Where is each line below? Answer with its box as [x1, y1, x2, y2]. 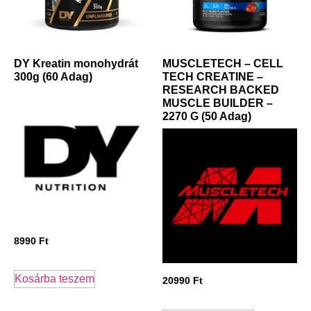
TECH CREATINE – [162, 70, 263, 83]
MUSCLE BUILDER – [162, 96, 273, 109]
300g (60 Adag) [14, 70, 92, 83]
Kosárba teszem [15, 273, 94, 285]
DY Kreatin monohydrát [14, 57, 138, 69]
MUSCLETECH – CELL [162, 57, 283, 69]
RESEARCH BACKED [162, 83, 279, 96]
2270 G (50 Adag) [162, 110, 251, 122]
